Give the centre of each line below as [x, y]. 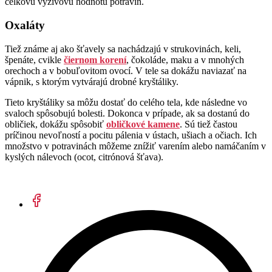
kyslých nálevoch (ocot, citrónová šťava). [84, 157]
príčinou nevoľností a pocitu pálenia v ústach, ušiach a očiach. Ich [131, 135]
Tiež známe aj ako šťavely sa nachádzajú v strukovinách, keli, [123, 49]
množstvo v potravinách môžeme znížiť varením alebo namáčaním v [135, 146]
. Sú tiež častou [209, 124]
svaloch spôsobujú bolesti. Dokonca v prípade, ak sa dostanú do [127, 113]
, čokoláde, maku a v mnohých [185, 59]
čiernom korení [95, 59]
